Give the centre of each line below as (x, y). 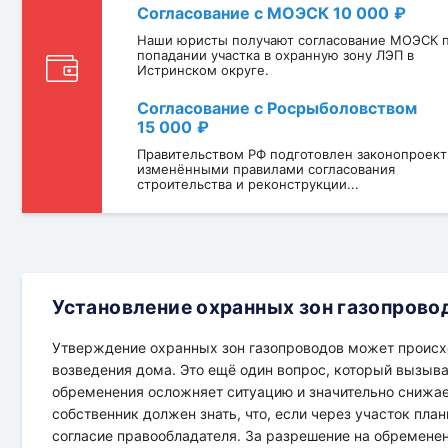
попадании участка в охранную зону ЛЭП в (275, 54)
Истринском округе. (202, 69)
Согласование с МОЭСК (234, 12)
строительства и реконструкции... (247, 183)
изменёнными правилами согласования (265, 168)
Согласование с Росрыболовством (276, 107)
